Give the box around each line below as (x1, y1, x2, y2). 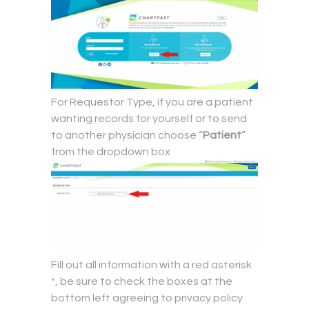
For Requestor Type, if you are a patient (51, 97, 253, 108)
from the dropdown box (51, 146, 170, 158)
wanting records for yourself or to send (51, 113, 247, 125)
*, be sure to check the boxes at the (51, 276, 232, 288)
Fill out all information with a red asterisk (51, 259, 252, 271)
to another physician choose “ (51, 130, 203, 141)
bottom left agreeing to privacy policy (51, 292, 243, 304)
